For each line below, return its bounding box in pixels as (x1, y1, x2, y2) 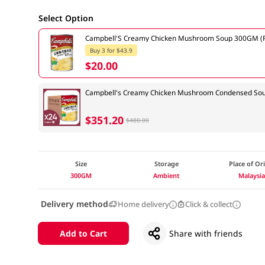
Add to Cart (59, 227, 107, 239)
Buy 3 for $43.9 (89, 46, 132, 54)
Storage (154, 159, 179, 169)
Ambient (153, 171, 180, 180)
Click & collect (185, 199, 233, 210)
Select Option (38, 12, 93, 24)
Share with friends (169, 228, 243, 239)
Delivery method (40, 198, 108, 210)
